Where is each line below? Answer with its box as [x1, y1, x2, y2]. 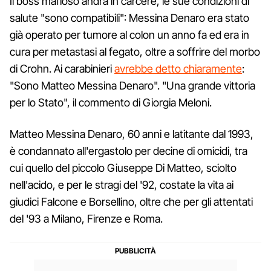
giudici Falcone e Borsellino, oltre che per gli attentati [10, 195, 253, 208]
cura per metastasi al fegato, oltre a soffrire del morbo [10, 45, 260, 58]
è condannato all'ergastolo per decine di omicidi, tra [10, 144, 247, 157]
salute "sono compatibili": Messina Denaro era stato [10, 11, 249, 24]
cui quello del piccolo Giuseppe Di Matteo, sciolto [10, 161, 237, 174]
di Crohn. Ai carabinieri [10, 62, 114, 75]
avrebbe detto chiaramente [114, 62, 242, 75]
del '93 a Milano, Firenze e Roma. [10, 212, 163, 225]
